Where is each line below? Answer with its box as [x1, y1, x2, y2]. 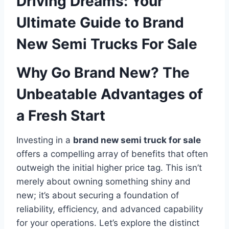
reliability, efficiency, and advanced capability [16, 203, 203, 214]
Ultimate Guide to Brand [16, 13, 184, 31]
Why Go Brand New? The [16, 63, 190, 81]
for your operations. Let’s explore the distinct [16, 217, 199, 228]
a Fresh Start [16, 106, 105, 124]
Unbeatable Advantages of [16, 85, 203, 103]
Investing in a [16, 134, 73, 145]
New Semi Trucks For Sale [16, 35, 197, 53]
